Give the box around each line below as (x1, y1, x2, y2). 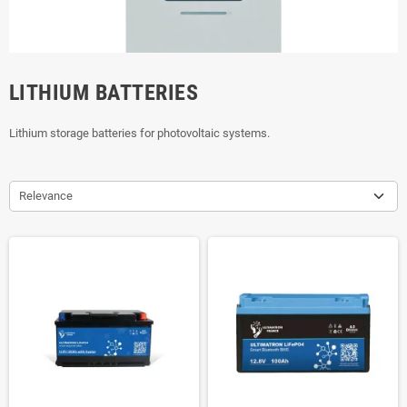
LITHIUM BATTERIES (9, 79, 199, 105)
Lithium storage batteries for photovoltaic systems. (9, 125, 270, 140)
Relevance (19, 188, 73, 203)
